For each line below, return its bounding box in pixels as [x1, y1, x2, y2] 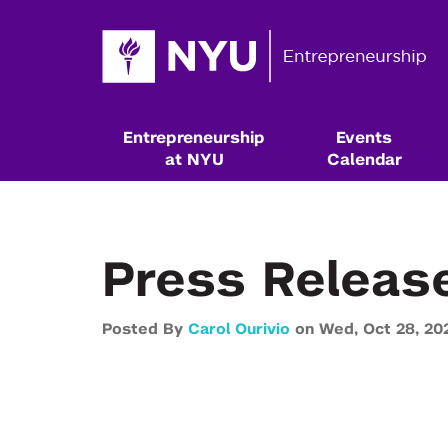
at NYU [164, 152, 224, 168]
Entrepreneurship [123, 130, 265, 146]
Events [336, 130, 392, 146]
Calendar [326, 152, 402, 168]
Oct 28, [363, 322, 424, 337]
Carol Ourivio [188, 322, 290, 337]
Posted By [102, 322, 188, 337]
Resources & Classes [88, 421, 351, 446]
